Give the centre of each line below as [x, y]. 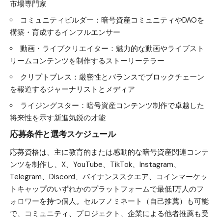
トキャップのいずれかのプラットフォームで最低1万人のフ [107, 189]
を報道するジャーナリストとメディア [72, 89]
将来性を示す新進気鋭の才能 [58, 118]
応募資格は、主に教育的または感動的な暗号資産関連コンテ [109, 152]
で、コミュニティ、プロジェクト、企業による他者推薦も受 [109, 214]
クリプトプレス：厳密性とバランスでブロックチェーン [112, 77]
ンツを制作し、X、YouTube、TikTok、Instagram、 [95, 165]
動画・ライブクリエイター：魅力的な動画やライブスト [112, 48]
